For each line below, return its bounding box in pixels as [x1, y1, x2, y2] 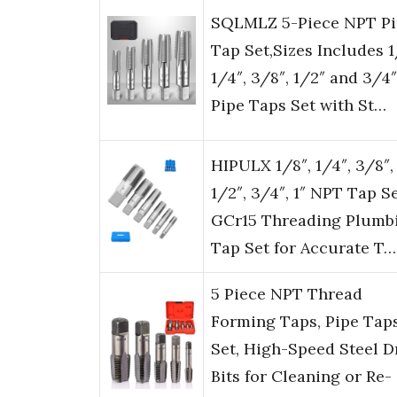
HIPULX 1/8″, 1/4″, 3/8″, [211, 155, 393, 176]
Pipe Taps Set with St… [211, 95, 386, 116]
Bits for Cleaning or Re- [211, 366, 392, 387]
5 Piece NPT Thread [211, 284, 362, 305]
